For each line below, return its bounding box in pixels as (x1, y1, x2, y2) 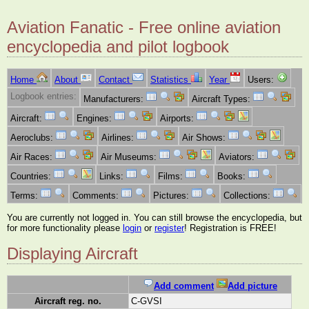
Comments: (72, 190, 121, 201)
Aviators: (219, 152, 257, 163)
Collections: (223, 190, 273, 201)
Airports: (160, 113, 197, 124)
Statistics (150, 74, 191, 86)
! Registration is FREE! (184, 222, 277, 233)
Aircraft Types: (192, 94, 253, 105)
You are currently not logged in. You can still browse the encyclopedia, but (7, 212, 302, 223)
